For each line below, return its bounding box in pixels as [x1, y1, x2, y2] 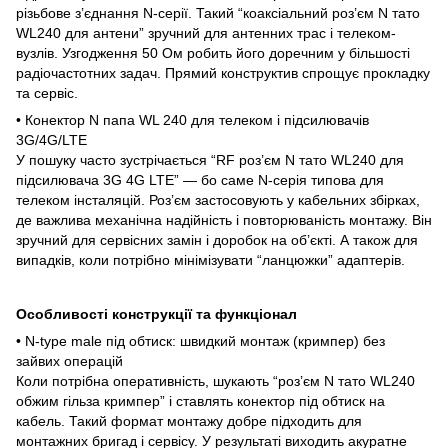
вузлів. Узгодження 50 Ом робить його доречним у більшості [16, 44, 410, 61]
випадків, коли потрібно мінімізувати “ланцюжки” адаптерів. [16, 251, 405, 268]
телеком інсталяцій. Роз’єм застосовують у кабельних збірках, [16, 191, 420, 208]
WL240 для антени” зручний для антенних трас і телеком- [16, 24, 396, 41]
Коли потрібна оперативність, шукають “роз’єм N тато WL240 [16, 372, 415, 389]
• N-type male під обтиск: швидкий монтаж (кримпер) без [16, 332, 385, 349]
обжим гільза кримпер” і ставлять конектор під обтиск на [16, 392, 385, 409]
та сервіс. [16, 84, 78, 101]
